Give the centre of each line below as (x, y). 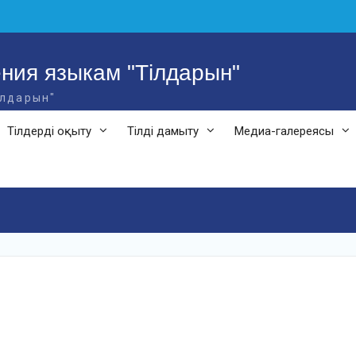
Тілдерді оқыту (49, 131)
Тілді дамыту (163, 131)
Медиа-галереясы (284, 131)
